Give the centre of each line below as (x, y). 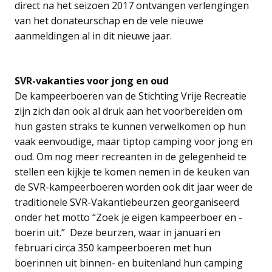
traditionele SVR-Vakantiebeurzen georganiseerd (127, 202)
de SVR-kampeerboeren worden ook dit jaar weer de (134, 187)
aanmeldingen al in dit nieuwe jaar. (93, 36)
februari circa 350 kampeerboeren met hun (113, 247)
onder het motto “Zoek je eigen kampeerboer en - (128, 217)
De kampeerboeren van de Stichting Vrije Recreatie (131, 96)
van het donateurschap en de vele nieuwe (109, 20)
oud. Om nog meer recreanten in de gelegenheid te (131, 156)
